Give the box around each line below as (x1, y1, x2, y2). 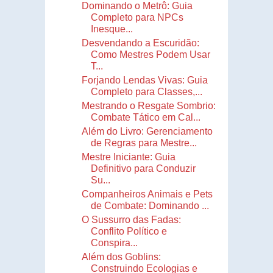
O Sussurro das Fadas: (81, 214, 181, 225)
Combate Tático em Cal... (90, 112, 200, 122)
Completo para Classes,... (90, 86, 202, 97)
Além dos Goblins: (81, 251, 161, 262)
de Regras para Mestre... (90, 137, 197, 148)
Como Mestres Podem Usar (90, 49, 210, 60)
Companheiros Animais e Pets (81, 188, 213, 199)
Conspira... (90, 237, 138, 248)
